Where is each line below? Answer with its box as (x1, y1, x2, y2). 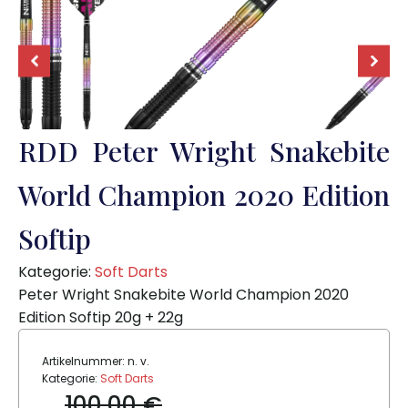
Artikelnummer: (42, 353, 127, 369)
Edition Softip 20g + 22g (18, 307, 183, 328)
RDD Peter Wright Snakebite (18, 133, 390, 169)
